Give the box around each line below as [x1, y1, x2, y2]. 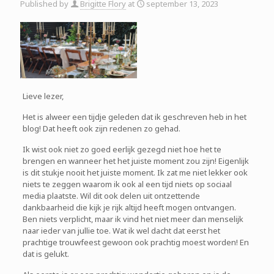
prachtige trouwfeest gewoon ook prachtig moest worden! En [22, 237, 249, 248]
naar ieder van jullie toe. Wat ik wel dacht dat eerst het [22, 225, 220, 237]
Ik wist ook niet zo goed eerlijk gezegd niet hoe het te [22, 144, 221, 155]
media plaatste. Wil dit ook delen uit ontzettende [22, 190, 200, 202]
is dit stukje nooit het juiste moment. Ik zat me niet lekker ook [22, 167, 248, 179]
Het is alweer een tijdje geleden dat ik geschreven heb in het [22, 111, 246, 123]
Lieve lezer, [22, 91, 64, 102]
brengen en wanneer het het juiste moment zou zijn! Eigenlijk [22, 155, 249, 167]
